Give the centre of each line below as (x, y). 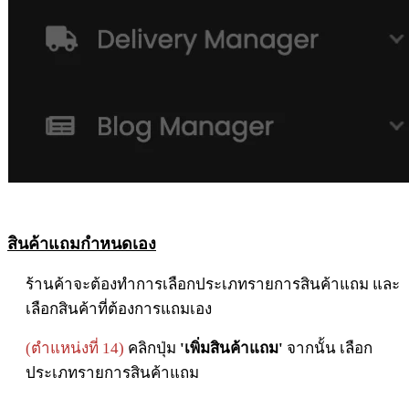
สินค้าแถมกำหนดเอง (82, 244)
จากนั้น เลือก (330, 349)
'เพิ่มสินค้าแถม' (231, 349)
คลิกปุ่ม (150, 349)
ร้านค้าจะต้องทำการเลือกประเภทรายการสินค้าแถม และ (213, 285)
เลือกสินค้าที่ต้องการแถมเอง (119, 309)
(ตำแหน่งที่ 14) (75, 349)
